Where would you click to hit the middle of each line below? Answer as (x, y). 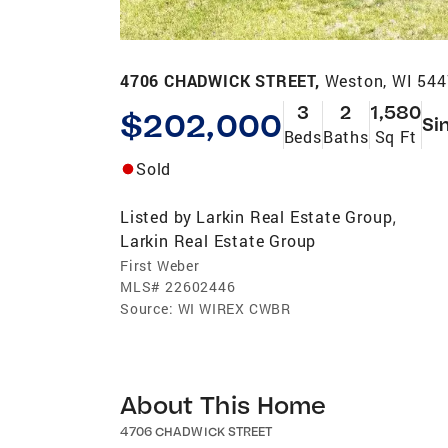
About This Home (223, 404)
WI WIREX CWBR (234, 308)
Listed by (156, 216)
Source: (147, 308)
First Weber (160, 265)
